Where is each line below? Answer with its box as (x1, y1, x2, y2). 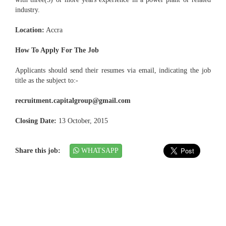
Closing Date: (15, 117, 56, 125)
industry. (15, 6, 40, 14)
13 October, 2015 (56, 117, 108, 125)
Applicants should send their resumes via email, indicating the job (15, 67, 211, 75)
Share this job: (15, 147, 65, 155)
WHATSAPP (79, 147, 119, 155)
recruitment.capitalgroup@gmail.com (15, 97, 131, 105)
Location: (15, 26, 44, 34)
